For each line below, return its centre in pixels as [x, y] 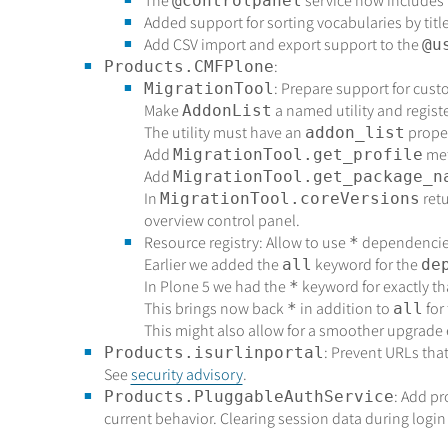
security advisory [186, 375]
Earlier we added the [212, 265]
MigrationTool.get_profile [297, 155]
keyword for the [366, 265]
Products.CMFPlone [188, 67]
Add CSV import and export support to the [282, 45]
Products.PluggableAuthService [248, 397]
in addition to [344, 309]
